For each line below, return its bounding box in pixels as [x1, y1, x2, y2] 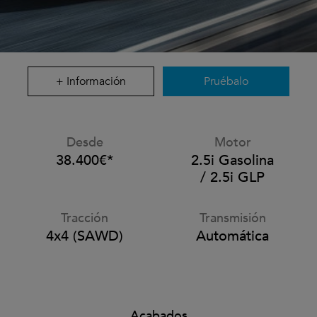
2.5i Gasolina [191, 151, 274, 170]
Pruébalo [204, 74, 248, 89]
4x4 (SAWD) [46, 226, 123, 246]
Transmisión [199, 209, 266, 227]
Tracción [61, 209, 108, 227]
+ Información [56, 74, 126, 89]
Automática [196, 226, 269, 246]
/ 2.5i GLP [200, 168, 265, 187]
